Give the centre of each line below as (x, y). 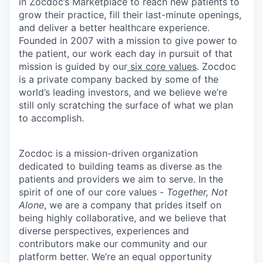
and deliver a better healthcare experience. (114, 28)
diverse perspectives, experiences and (104, 231)
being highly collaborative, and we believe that (123, 218)
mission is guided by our (73, 66)
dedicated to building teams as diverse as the (120, 166)
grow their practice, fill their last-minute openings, (130, 15)
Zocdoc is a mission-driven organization (108, 153)
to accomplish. (51, 118)
